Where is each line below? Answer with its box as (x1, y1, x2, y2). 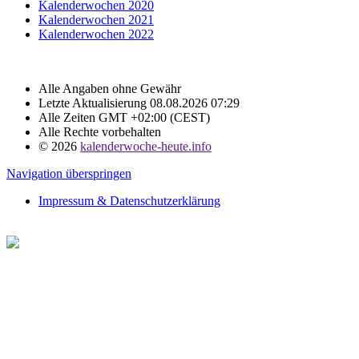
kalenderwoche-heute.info (80, 139, 212, 153)
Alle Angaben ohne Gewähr (38, 81, 181, 95)
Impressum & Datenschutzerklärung (38, 193, 220, 208)
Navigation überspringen (6, 166, 131, 180)
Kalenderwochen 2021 (38, 12, 154, 26)
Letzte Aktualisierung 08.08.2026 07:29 (38, 95, 240, 110)
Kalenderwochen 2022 (38, 26, 154, 41)
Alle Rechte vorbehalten (38, 124, 161, 139)
